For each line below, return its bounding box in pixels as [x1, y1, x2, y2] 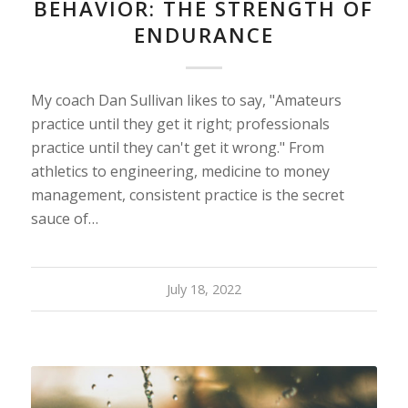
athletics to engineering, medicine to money [30, 161, 330, 182]
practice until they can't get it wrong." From [30, 138, 324, 158]
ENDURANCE [133, 21, 274, 50]
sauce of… [30, 209, 98, 229]
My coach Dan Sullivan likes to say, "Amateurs [30, 90, 342, 111]
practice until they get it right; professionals [30, 114, 330, 135]
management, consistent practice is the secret [30, 185, 344, 206]
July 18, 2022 [166, 280, 241, 299]
